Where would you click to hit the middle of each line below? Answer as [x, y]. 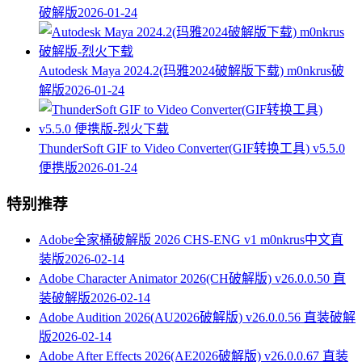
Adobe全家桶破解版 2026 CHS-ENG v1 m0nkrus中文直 [191, 239]
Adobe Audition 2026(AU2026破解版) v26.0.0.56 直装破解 [197, 317]
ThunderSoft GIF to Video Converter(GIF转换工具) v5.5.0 [192, 149]
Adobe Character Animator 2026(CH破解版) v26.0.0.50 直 [192, 278]
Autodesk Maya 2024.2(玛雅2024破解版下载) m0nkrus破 [192, 71]
